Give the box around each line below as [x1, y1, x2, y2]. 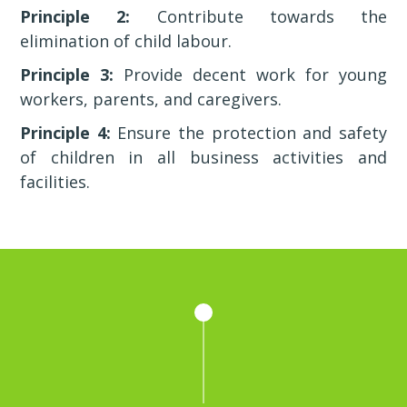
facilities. [20, 171, 91, 193]
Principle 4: [20, 122, 111, 144]
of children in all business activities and [20, 146, 387, 168]
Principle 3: [20, 64, 114, 85]
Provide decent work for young [114, 64, 387, 85]
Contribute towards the [130, 5, 387, 27]
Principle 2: [20, 5, 131, 27]
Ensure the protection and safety [110, 122, 387, 144]
